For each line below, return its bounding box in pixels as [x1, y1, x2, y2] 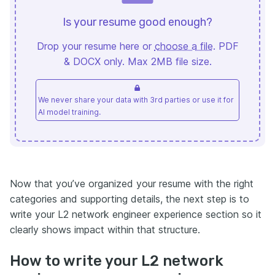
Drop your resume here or [36, 39, 152, 52]
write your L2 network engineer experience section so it [10, 207, 261, 220]
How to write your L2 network [10, 252, 223, 269]
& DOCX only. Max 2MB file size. [63, 55, 212, 68]
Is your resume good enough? [63, 15, 212, 29]
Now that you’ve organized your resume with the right [10, 177, 254, 190]
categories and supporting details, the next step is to [10, 192, 249, 205]
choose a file [154, 39, 213, 52]
